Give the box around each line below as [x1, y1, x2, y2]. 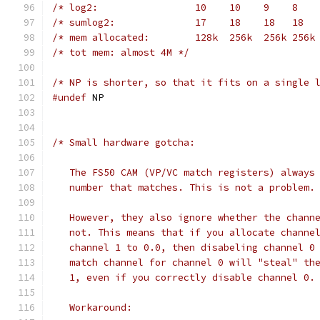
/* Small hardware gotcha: [52, 136, 195, 149]
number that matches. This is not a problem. [52, 181, 315, 194]
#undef [52, 91, 86, 104]
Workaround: [52, 301, 138, 314]
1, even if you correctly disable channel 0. [52, 271, 315, 284]
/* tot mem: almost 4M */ [52, 46, 189, 59]
